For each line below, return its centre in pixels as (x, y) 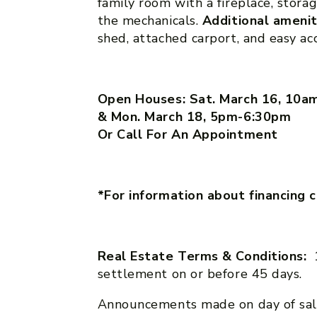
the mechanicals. (150, 20)
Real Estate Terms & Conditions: (204, 256)
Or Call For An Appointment (188, 134)
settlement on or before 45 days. (200, 273)
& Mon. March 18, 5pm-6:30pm (194, 116)
